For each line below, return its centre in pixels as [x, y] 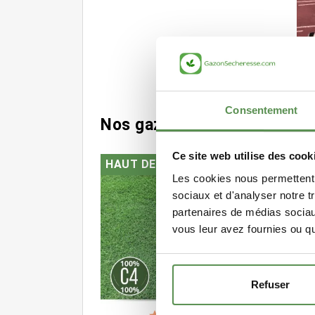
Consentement [262, 110]
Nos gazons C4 [157, 124]
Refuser [270, 285]
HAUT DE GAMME [154, 164]
